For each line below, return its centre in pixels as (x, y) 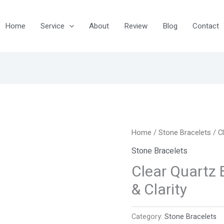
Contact (206, 26)
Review (136, 26)
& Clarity (159, 190)
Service (52, 26)
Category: (148, 217)
